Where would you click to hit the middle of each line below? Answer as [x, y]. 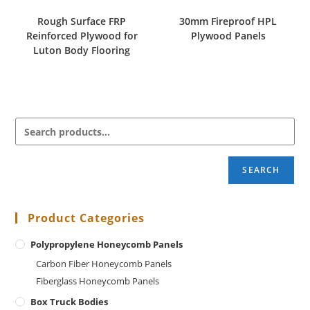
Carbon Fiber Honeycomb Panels [104, 264]
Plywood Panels [228, 35]
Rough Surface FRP [82, 21]
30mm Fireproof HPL [228, 21]
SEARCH [261, 170]
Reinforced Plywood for [82, 35]
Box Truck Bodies [70, 302]
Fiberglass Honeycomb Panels [98, 281]
